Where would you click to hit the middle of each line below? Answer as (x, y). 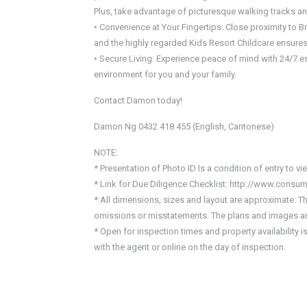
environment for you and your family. (165, 74)
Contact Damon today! (138, 100)
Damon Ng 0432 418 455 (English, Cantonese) (184, 126)
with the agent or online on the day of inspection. (190, 247)
